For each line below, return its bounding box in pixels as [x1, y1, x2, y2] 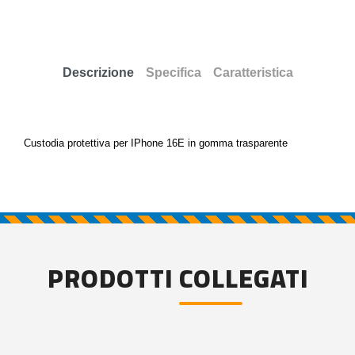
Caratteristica [212, 66, 293, 79]
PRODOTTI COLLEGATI [47, 254, 308, 302]
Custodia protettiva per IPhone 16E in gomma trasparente [24, 137, 291, 149]
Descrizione [62, 66, 134, 79]
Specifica [145, 66, 201, 79]
